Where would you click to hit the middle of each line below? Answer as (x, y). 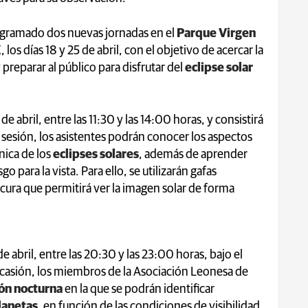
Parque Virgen (216, 33)
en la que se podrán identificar (139, 289)
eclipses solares (96, 154)
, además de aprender (193, 154)
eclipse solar (219, 68)
